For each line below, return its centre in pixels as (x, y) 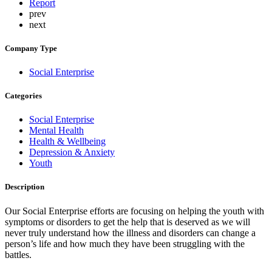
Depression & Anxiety (72, 152)
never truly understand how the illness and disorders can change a (130, 233)
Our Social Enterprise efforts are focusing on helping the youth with (134, 211)
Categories (23, 96)
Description (25, 187)
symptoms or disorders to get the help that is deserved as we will (127, 222)
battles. (18, 254)
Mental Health (56, 131)
